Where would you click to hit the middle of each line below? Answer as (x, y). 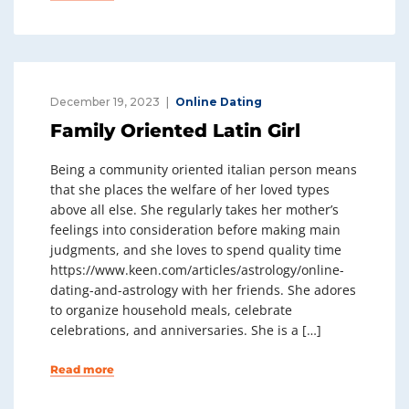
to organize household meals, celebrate (171, 310)
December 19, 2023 (105, 102)
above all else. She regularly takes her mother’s (194, 210)
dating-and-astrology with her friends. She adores (203, 290)
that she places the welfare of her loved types (190, 189)
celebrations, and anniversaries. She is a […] (186, 330)
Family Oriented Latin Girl (175, 131)
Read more (82, 369)
